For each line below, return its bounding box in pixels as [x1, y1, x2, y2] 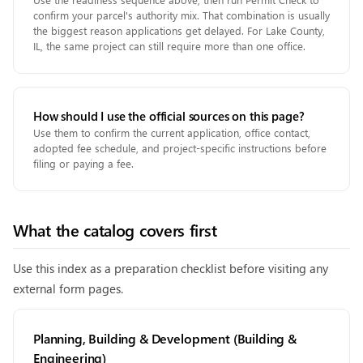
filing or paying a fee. [33, 156, 134, 170]
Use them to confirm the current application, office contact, [33, 126, 310, 139]
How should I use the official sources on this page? [33, 108, 305, 124]
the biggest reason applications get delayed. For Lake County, [33, 23, 325, 37]
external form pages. [13, 280, 123, 297]
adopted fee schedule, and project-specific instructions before [33, 141, 327, 155]
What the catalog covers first [13, 218, 217, 241]
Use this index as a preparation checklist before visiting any [13, 260, 328, 276]
